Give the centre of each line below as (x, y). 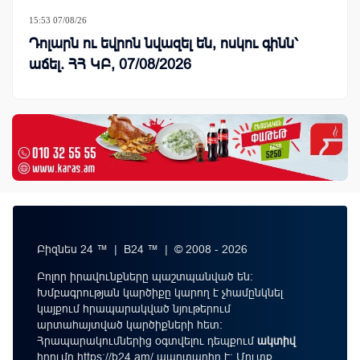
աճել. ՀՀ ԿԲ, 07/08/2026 (110, 64)
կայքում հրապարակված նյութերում (134, 309)
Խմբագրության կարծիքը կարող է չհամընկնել (160, 293)
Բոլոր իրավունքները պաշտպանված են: (145, 277)
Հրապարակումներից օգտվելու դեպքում (147, 341)
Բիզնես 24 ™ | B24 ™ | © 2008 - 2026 (142, 250)
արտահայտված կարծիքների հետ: (130, 325)
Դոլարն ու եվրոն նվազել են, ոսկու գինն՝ (164, 43)
